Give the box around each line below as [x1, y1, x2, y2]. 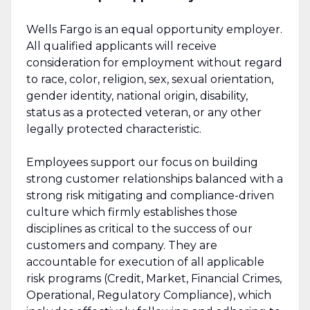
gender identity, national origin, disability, [26, 89, 248, 102]
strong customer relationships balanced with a [26, 172, 283, 185]
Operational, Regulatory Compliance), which [26, 288, 271, 302]
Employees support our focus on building [26, 155, 258, 169]
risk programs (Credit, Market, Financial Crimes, [26, 271, 282, 285]
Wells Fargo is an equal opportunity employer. [26, 22, 282, 36]
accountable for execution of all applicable [26, 255, 264, 268]
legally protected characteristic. [26, 122, 201, 136]
